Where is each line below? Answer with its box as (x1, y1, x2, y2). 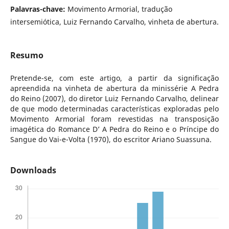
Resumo (10, 50, 43, 61)
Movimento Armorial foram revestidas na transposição (10, 114, 219, 124)
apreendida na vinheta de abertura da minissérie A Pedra (10, 83, 219, 94)
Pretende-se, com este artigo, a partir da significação (10, 73, 219, 83)
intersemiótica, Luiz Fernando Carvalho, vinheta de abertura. (10, 16, 219, 27)
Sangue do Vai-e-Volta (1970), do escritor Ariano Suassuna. (10, 134, 212, 145)
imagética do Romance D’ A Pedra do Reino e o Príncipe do (10, 124, 219, 134)
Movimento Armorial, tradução (67, 4, 172, 14)
